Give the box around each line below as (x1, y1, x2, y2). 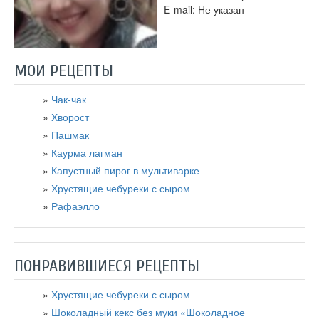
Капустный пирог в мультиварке (51, 162, 199, 177)
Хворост (51, 109, 89, 124)
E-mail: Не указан (164, 2, 244, 16)
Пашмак (51, 127, 89, 142)
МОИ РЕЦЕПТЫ (14, 61, 113, 80)
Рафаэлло (51, 198, 100, 213)
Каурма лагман (51, 145, 122, 159)
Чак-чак (51, 91, 86, 106)
